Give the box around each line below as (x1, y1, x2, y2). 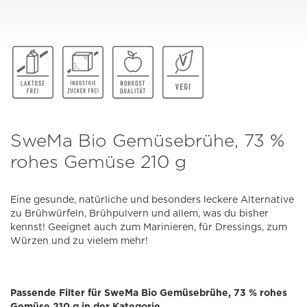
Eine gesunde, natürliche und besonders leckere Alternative (10, 194, 294, 206)
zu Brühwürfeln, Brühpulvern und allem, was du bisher (10, 208, 269, 219)
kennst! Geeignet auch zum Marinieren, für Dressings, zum (10, 221, 287, 233)
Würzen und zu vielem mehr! (10, 235, 148, 247)
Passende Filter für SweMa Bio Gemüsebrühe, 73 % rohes (10, 287, 287, 299)
